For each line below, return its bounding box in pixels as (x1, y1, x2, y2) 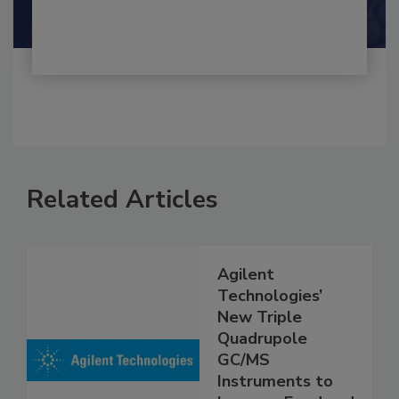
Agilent (217, 282, 274, 305)
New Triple (217, 325, 302, 347)
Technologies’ (217, 304, 322, 326)
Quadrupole (217, 346, 307, 369)
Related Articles (27, 201, 218, 236)
